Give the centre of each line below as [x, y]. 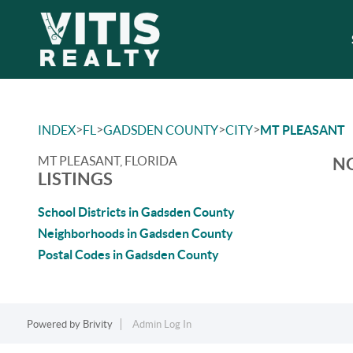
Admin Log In [162, 324]
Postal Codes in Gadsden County [128, 255]
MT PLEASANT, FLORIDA [108, 161]
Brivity [97, 324]
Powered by [54, 324]
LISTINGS [75, 178]
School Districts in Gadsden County [136, 212]
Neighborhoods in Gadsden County [136, 233]
